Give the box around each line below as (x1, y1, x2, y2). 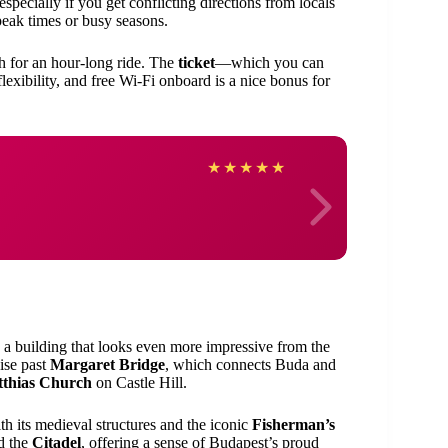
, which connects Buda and (165, 355, 336, 373)
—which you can (215, 54, 324, 72)
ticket (178, 54, 215, 72)
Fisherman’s (252, 415, 335, 433)
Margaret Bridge (50, 355, 165, 373)
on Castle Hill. (92, 373, 187, 391)
